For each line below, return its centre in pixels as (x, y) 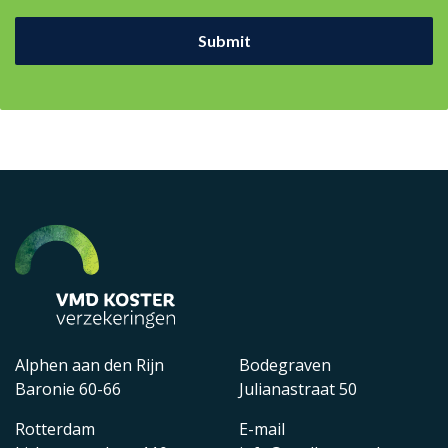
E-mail (262, 428)
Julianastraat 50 (298, 388)
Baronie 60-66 (68, 388)
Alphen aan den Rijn (89, 364)
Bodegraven (285, 364)
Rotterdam (55, 428)
